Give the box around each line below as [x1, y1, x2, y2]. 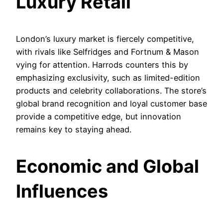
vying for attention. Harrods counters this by [16, 59, 188, 70]
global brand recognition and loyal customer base [16, 98, 207, 109]
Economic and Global [16, 155, 199, 177]
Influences [16, 180, 108, 202]
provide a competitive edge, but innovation [16, 111, 181, 121]
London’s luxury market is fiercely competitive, [16, 33, 194, 44]
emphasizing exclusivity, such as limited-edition [16, 72, 200, 83]
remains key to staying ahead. [16, 124, 131, 134]
